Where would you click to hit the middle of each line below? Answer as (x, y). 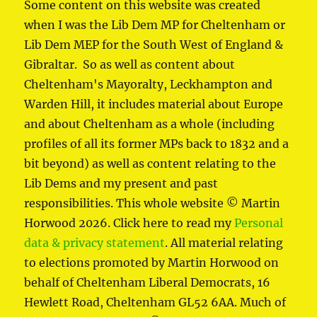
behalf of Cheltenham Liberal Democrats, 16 (148, 283)
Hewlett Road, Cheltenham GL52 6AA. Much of (155, 302)
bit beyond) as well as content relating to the (150, 164)
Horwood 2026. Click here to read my (129, 223)
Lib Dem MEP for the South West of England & (154, 45)
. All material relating (224, 243)
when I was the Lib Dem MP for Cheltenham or (155, 25)
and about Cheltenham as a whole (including (150, 124)
